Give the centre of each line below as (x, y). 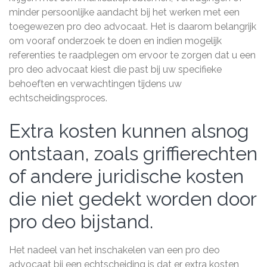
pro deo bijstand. (81, 221)
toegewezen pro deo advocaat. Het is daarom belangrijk (133, 27)
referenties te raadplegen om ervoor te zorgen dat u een (132, 55)
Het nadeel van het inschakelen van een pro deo (114, 250)
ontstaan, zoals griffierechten (133, 153)
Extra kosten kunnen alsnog (129, 131)
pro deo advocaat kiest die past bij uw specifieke (115, 69)
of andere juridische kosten (126, 176)
